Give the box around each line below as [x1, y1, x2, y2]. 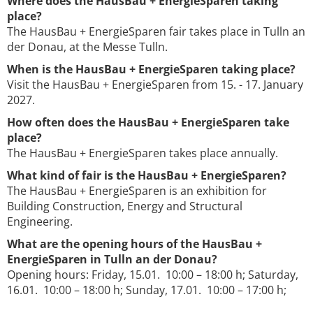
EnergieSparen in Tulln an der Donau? [7, 252, 217, 268]
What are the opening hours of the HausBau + [7, 236, 262, 252]
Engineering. [7, 214, 73, 230]
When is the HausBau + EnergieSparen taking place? [7, 61, 296, 78]
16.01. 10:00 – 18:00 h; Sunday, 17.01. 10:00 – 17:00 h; [7, 282, 286, 298]
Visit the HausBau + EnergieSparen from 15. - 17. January [7, 77, 303, 93]
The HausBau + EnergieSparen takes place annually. [7, 145, 278, 161]
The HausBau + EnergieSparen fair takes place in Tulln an [7, 24, 305, 40]
